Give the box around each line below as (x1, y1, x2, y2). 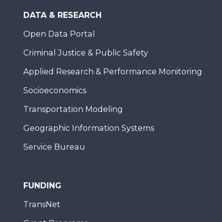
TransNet (23, 200, 60, 209)
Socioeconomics (23, 86, 86, 95)
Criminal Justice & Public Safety (23, 48, 148, 57)
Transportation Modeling (23, 105, 123, 114)
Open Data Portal (23, 29, 95, 39)
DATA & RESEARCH (23, 10, 102, 20)
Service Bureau (23, 142, 85, 152)
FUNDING (23, 181, 61, 190)
